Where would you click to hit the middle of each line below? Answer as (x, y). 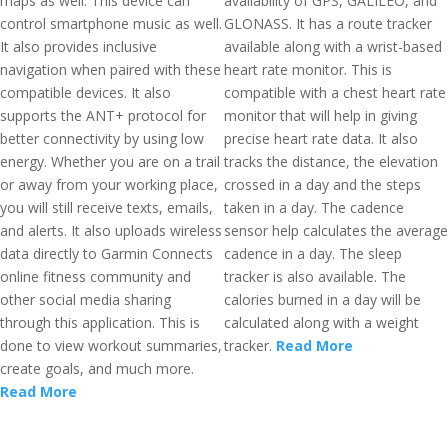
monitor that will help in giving (320, 115)
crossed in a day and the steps (322, 184)
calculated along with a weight (321, 322)
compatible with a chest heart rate (335, 92)
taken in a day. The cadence (314, 207)
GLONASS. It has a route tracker (328, 23)
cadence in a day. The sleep (313, 253)
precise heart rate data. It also (321, 138)
